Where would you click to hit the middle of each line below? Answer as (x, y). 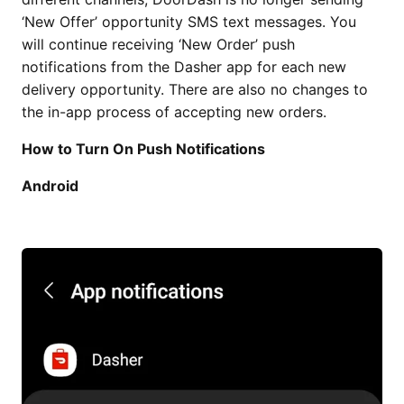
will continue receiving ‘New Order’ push (158, 44)
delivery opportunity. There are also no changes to (195, 89)
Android (50, 186)
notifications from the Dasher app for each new (184, 67)
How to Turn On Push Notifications (143, 149)
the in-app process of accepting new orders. (176, 112)
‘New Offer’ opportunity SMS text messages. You (189, 22)
